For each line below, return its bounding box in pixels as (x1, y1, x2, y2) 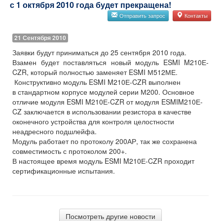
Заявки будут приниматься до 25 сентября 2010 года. (12, 47, 186, 57)
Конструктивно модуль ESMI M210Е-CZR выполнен (12, 77, 181, 87)
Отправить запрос (118, 12, 165, 20)
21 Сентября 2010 (14, 34, 66, 42)
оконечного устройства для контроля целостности (12, 116, 174, 126)
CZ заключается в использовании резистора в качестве (12, 107, 191, 116)
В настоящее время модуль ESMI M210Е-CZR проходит (12, 156, 194, 166)
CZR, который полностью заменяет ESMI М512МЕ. (12, 67, 178, 77)
